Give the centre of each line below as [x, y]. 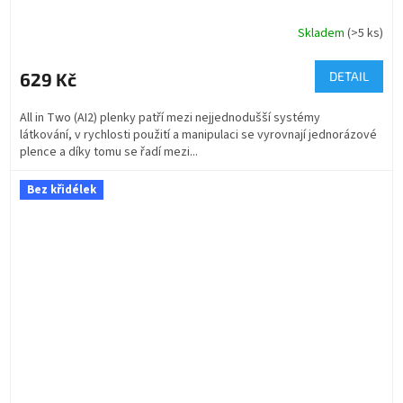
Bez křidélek [62, 189]
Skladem [322, 33]
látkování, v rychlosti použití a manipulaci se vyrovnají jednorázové [198, 134]
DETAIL [349, 76]
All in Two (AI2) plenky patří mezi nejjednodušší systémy [170, 117]
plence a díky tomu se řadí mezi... [109, 152]
